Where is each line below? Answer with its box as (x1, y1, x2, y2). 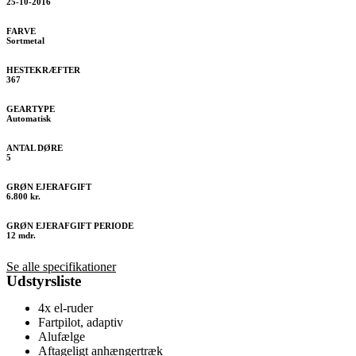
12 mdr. (6, 230, 36, 240)
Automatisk (6, 113, 51, 123)
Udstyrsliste (6, 272, 81, 289)
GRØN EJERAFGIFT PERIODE (6, 220, 133, 230)
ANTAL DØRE (6, 142, 63, 153)
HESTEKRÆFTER (6, 64, 80, 75)
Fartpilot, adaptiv (38, 315, 123, 329)
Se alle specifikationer (6, 259, 116, 273)
